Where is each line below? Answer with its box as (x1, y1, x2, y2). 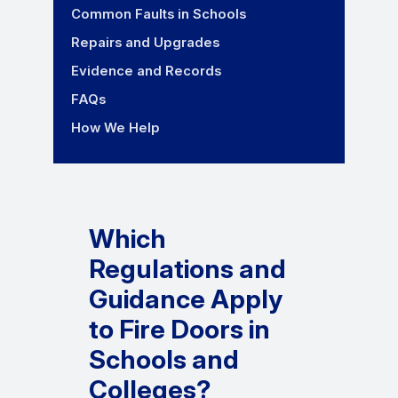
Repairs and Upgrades (71, 35, 219, 52)
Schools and (89, 344, 239, 376)
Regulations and (89, 253, 286, 285)
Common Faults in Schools (71, 6, 246, 23)
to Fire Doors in (89, 314, 270, 346)
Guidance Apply (89, 283, 283, 315)
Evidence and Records (71, 63, 221, 80)
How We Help (71, 120, 160, 137)
